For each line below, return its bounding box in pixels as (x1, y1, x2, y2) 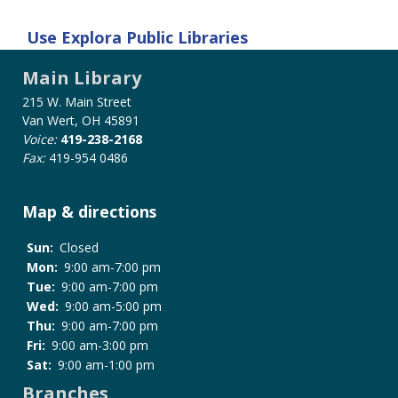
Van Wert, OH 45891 (22, 112, 139, 129)
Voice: (22, 131, 57, 147)
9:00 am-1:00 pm (58, 356, 155, 373)
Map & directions (22, 201, 156, 222)
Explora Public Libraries (61, 27, 248, 48)
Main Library (22, 66, 141, 90)
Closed (60, 239, 99, 256)
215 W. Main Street (22, 93, 131, 110)
